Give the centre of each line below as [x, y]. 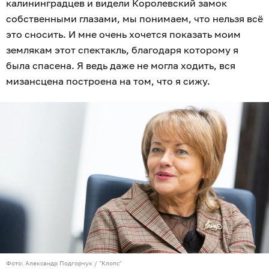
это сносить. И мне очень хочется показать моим [123, 35]
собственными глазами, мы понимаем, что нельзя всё [134, 19]
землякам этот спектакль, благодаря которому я [122, 50]
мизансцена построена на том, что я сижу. [108, 81]
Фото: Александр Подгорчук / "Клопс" [64, 263]
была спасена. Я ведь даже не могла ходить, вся [121, 66]
